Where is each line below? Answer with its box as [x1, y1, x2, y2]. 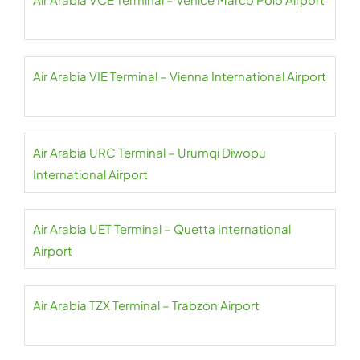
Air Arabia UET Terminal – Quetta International [33, 221, 291, 236]
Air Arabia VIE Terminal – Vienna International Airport [33, 68, 326, 84]
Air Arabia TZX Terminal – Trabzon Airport [33, 297, 260, 313]
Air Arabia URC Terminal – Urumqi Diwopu [33, 145, 266, 160]
